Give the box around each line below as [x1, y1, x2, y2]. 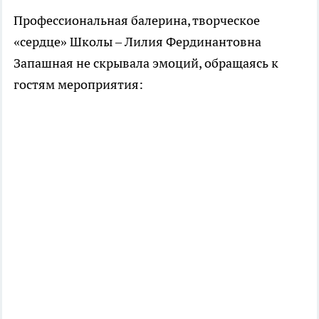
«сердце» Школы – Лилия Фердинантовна [14, 33, 261, 51]
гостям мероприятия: [14, 76, 143, 93]
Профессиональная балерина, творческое [14, 12, 260, 29]
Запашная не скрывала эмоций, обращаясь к [14, 55, 278, 72]
